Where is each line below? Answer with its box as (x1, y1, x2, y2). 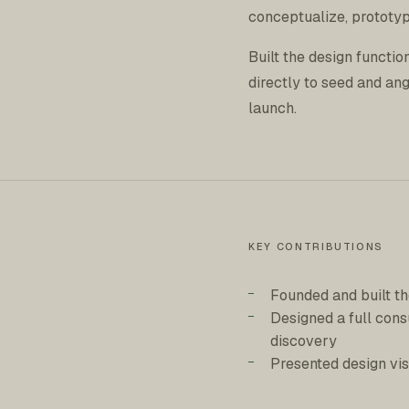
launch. (248, 99, 297, 118)
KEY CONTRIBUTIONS (248, 240, 384, 253)
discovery (270, 331, 337, 351)
